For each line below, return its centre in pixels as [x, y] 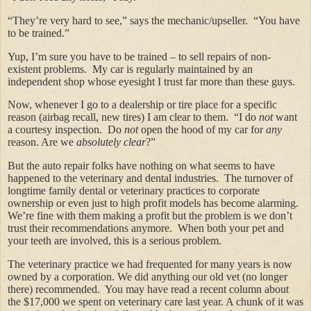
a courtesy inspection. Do [66, 130]
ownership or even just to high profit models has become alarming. [153, 203]
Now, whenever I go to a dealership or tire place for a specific [142, 105]
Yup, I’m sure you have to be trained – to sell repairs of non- [139, 56]
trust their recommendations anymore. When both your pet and [146, 228]
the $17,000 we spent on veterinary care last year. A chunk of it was [155, 302]
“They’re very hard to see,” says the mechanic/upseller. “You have [154, 20]
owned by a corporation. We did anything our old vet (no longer [148, 277]
